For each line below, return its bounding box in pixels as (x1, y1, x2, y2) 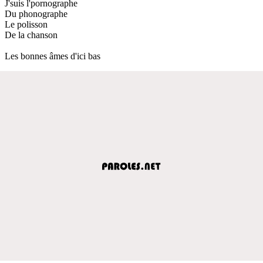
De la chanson (5, 29, 58, 40)
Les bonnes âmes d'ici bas (5, 50, 100, 61)
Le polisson (5, 19, 48, 29)
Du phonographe (5, 8, 68, 19)
